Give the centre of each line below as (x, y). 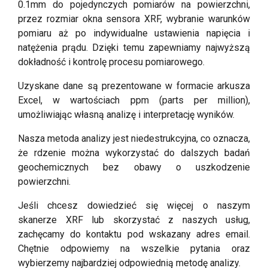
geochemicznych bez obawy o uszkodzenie (134, 167)
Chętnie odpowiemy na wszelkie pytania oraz (134, 248)
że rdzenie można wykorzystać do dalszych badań (134, 153)
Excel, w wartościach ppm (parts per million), (134, 100)
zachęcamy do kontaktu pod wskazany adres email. (134, 234)
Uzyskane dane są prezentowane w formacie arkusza (134, 86)
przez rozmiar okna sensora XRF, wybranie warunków (134, 19)
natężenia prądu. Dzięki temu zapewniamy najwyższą (134, 47)
